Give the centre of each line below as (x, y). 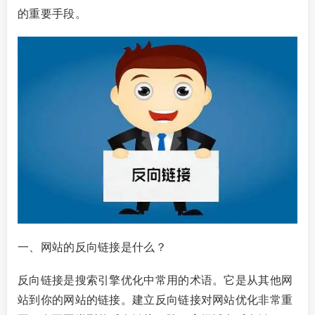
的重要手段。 (52, 13)
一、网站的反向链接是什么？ (92, 246)
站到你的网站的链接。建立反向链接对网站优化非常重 (155, 300)
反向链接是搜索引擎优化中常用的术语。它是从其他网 (155, 280)
